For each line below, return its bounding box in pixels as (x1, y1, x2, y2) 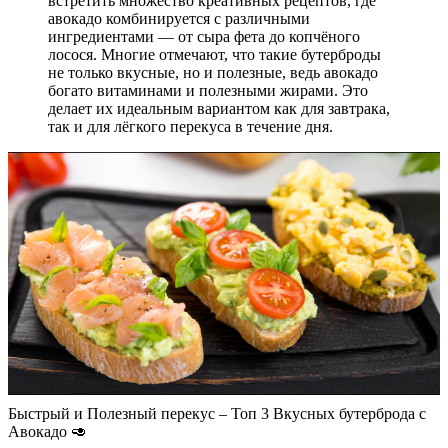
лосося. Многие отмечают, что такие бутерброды (48, 45, 381, 63)
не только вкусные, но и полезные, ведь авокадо (48, 63, 378, 81)
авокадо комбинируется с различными (48, 9, 310, 27)
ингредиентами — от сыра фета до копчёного (48, 27, 360, 45)
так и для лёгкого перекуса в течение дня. (48, 117, 333, 135)
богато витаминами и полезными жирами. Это (48, 81, 368, 99)
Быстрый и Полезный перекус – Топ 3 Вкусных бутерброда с (8, 404, 426, 422)
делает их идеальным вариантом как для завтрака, (48, 99, 390, 117)
